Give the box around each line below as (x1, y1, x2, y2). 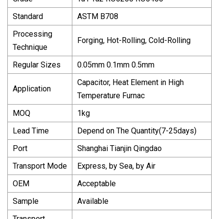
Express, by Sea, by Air (77, 161, 155, 171)
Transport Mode (13, 161, 67, 171)
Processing (13, 29, 52, 39)
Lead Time (13, 126, 49, 135)
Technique (13, 42, 47, 52)
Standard (13, 11, 43, 21)
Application (13, 84, 51, 93)
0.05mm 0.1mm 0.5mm (77, 60, 154, 69)
